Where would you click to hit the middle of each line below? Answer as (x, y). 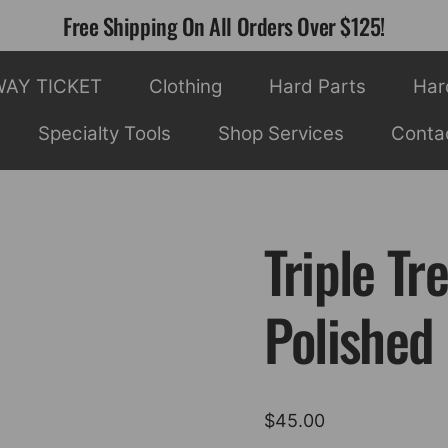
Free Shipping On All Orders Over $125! (224, 25)
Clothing (185, 86)
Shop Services (281, 134)
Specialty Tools (104, 134)
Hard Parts (318, 86)
